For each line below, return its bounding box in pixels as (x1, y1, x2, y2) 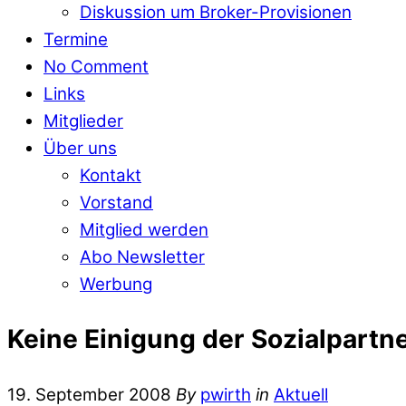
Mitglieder (43, 110, 123, 131)
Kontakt (80, 164, 141, 186)
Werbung (80, 273, 152, 295)
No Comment (43, 55, 149, 77)
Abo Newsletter (80, 246, 205, 267)
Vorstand (80, 191, 153, 213)
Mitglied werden (80, 218, 208, 240)
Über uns (43, 137, 117, 159)
